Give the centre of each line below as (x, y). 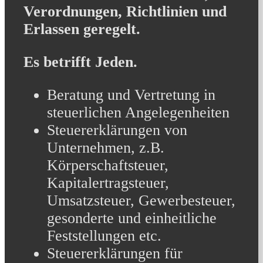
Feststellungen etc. (104, 235)
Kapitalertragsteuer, (108, 183)
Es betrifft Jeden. (80, 62)
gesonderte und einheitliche (132, 218)
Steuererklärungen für (115, 253)
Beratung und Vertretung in (131, 95)
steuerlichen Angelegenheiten (138, 112)
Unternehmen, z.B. (106, 147)
